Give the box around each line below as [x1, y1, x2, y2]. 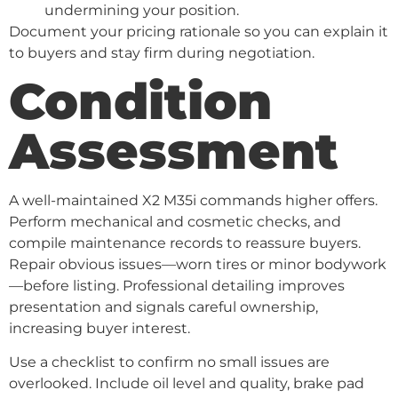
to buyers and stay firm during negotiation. [9, 44, 314, 61]
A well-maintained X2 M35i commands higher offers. [9, 191, 378, 209]
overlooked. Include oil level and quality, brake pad [9, 375, 364, 393]
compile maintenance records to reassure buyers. [9, 234, 361, 251]
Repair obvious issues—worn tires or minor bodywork [9, 255, 386, 273]
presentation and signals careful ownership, [9, 298, 318, 315]
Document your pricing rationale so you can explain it [9, 22, 388, 40]
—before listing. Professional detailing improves [9, 276, 345, 294]
